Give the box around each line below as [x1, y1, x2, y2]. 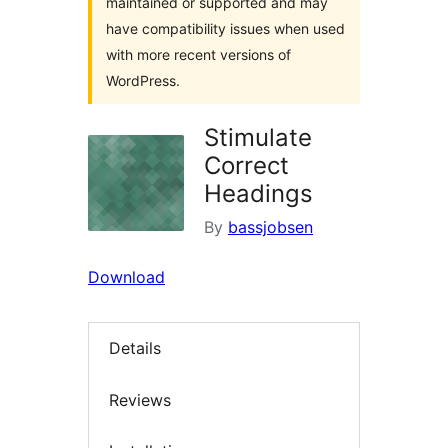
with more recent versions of [106, 46, 291, 63]
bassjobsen [228, 217, 313, 237]
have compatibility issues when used [106, 20, 345, 37]
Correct [204, 151, 289, 180]
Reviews [109, 389, 171, 410]
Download [88, 267, 165, 287]
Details [109, 338, 161, 359]
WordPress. [106, 72, 180, 89]
